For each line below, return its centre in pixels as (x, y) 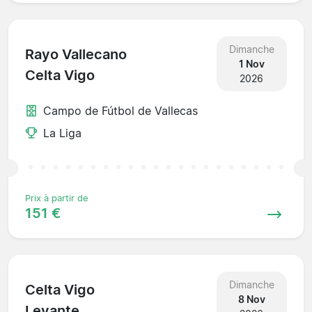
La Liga (62, 133)
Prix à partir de (57, 198)
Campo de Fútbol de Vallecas (120, 110)
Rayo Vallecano (76, 55)
